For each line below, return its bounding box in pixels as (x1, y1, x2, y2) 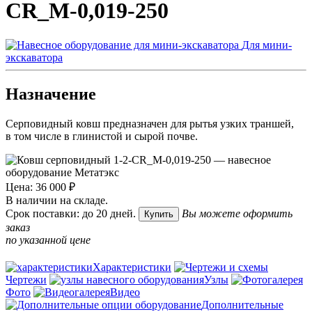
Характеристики (93, 260, 171, 273)
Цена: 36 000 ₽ (6, 180, 75, 193)
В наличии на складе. (6, 194, 108, 206)
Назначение (6, 84, 96, 103)
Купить (144, 208, 173, 219)
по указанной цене (6, 233, 91, 246)
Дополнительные (201, 298, 283, 311)
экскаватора (6, 51, 63, 63)
